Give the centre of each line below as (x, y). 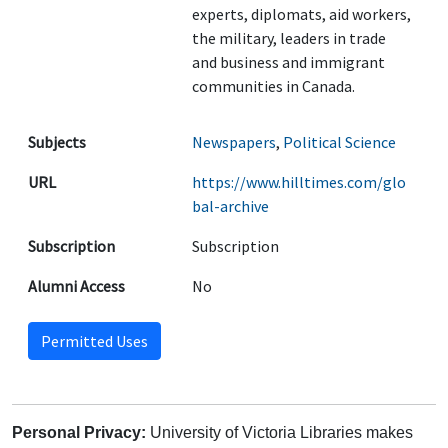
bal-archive (230, 206)
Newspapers (234, 142)
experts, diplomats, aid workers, (301, 14)
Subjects (57, 142)
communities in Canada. (273, 86)
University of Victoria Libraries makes (279, 432)
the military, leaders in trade (289, 38)
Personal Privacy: (79, 432)
